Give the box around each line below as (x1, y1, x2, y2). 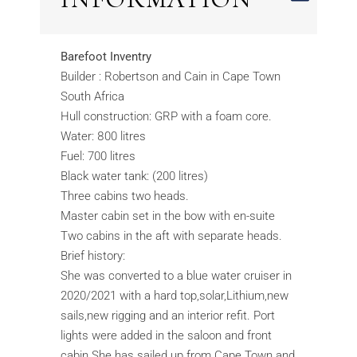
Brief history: (61, 249, 126, 264)
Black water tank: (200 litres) (61, 169, 209, 184)
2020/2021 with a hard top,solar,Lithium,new (61, 288, 289, 304)
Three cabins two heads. (61, 189, 190, 204)
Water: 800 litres (61, 129, 147, 144)
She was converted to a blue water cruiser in (61, 269, 292, 284)
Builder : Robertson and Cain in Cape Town (61, 69, 281, 84)
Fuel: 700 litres (61, 149, 136, 164)
